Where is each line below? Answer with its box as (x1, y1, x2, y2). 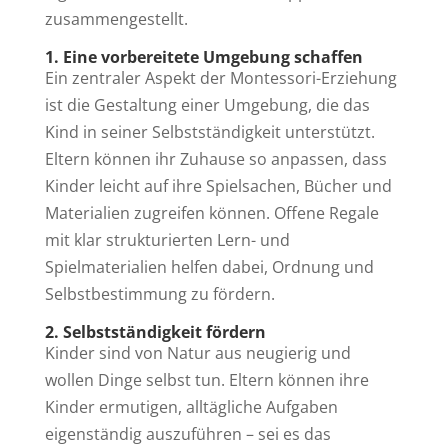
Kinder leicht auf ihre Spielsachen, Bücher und (44, 174, 392, 197)
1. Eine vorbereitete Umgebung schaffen (44, 45, 363, 68)
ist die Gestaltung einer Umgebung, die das (44, 93, 370, 116)
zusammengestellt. (44, 7, 188, 30)
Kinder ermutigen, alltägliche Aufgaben (44, 395, 338, 418)
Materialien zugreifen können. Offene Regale (44, 201, 379, 224)
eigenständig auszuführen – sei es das (44, 422, 331, 445)
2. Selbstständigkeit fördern (44, 320, 266, 343)
